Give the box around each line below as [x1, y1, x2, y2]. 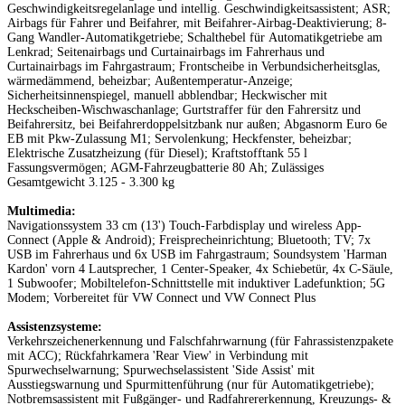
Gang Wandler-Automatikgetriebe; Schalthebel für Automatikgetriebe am [7, 30, 382, 44]
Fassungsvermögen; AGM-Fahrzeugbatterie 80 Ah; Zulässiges [7, 160, 324, 174]
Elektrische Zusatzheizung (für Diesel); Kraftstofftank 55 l [7, 146, 307, 160]
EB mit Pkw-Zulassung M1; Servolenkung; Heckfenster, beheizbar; [7, 131, 352, 146]
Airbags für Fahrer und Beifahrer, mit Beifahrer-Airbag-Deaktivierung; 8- [7, 15, 387, 30]
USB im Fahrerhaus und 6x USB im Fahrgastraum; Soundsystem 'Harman [7, 247, 387, 261]
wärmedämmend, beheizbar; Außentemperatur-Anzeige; [7, 73, 293, 88]
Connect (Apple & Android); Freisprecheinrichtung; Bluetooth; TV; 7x [7, 232, 371, 247]
